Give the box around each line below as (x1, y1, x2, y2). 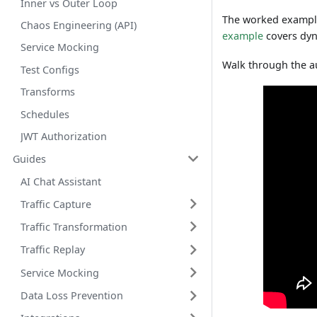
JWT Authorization (20, 129, 107, 143)
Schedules (20, 107, 69, 121)
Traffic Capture (20, 197, 91, 211)
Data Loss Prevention (20, 289, 123, 303)
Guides (12, 151, 46, 166)
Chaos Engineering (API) (20, 18, 137, 33)
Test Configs (20, 62, 79, 76)
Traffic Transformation (20, 219, 127, 234)
